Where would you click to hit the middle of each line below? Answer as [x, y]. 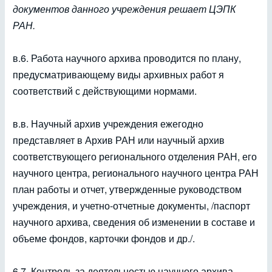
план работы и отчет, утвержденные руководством [127, 189]
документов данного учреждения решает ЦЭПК [124, 9]
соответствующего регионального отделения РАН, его [135, 156]
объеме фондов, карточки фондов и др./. [104, 238]
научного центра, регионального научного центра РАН [136, 173]
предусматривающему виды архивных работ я [118, 74]
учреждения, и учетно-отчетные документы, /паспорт [131, 206]
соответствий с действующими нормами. [105, 91]
